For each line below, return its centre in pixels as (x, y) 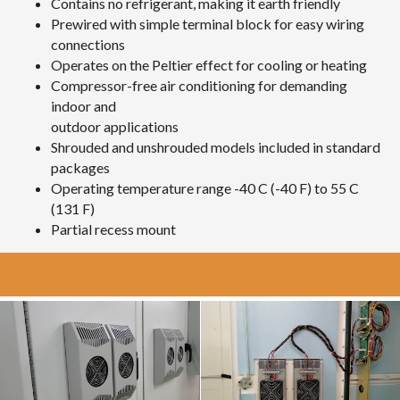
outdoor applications (115, 127)
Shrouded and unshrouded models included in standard (216, 147)
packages (81, 168)
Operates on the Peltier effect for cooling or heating (209, 65)
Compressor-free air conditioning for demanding (200, 86)
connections (88, 45)
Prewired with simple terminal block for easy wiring (208, 24)
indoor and (84, 106)
